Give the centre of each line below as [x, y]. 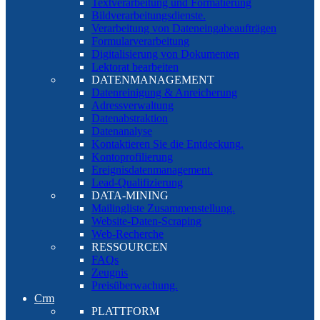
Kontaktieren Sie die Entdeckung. [167, 144]
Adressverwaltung [132, 105]
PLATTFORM [125, 311]
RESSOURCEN [130, 247]
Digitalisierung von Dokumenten [165, 54]
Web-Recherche [127, 234]
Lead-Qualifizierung [137, 182]
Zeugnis [110, 272]
